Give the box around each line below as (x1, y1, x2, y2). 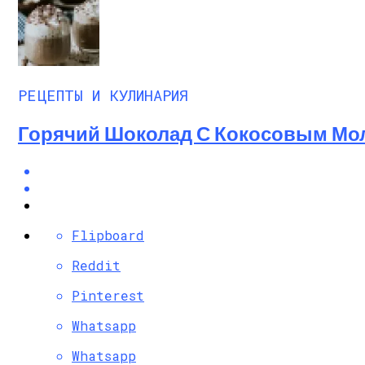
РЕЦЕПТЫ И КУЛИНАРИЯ (18, 84, 188, 105)
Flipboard (72, 226, 144, 244)
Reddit (72, 256, 121, 274)
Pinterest (72, 286, 144, 304)
